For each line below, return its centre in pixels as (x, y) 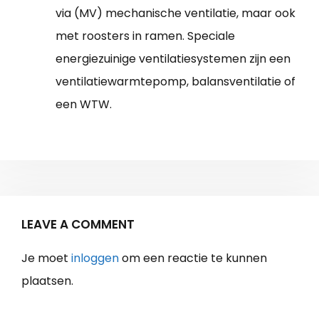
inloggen (95, 258)
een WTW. (84, 105)
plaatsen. (47, 281)
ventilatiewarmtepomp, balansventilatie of (176, 82)
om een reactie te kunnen (193, 258)
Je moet (46, 258)
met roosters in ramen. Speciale (145, 36)
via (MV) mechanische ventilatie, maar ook (176, 14)
